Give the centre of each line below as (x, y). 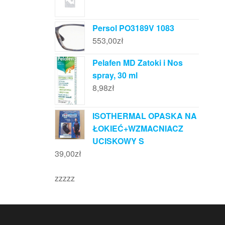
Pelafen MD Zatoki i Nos (137, 63)
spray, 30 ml (115, 75)
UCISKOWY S (118, 141)
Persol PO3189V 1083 (133, 28)
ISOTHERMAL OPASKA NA (144, 116)
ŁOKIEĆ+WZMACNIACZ (138, 128)
